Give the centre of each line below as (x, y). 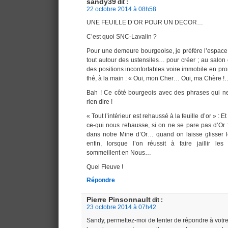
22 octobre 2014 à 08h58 (121, 9)
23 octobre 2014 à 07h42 (121, 207)
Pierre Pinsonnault (119, 199)
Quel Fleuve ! (105, 167)
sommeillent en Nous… (119, 152)
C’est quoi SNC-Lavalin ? (122, 36)
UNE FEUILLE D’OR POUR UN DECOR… (145, 22)
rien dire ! (99, 102)
